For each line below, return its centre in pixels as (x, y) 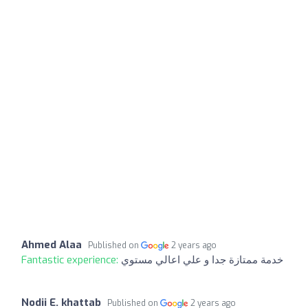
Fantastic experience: (71, 260)
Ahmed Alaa (52, 244)
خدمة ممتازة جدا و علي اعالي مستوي (202, 260)
